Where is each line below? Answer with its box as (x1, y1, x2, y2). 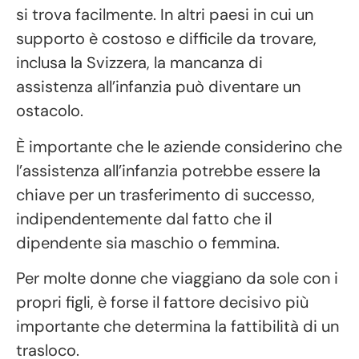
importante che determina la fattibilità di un (16, 315, 339, 337)
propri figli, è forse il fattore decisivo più (16, 291, 309, 313)
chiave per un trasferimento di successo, (16, 184, 315, 205)
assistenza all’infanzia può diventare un (16, 76, 301, 98)
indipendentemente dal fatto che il (16, 208, 272, 229)
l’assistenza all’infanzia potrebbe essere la (16, 159, 321, 181)
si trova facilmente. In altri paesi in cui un (16, 4, 313, 26)
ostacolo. (16, 100, 83, 122)
